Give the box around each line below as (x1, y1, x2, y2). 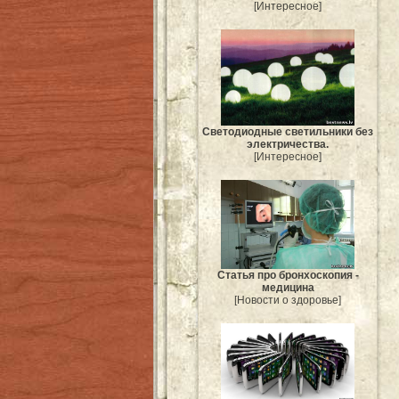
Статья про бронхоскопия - (216, 269, 359, 282)
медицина (261, 281, 314, 295)
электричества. (247, 138, 329, 151)
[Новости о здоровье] (234, 294, 341, 307)
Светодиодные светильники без (202, 126, 373, 139)
